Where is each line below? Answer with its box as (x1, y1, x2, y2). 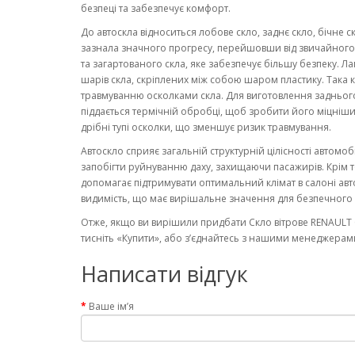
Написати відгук (81, 259, 248, 288)
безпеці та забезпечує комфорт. (81, 2, 233, 15)
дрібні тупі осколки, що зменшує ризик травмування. (81, 120, 331, 134)
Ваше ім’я (89, 300, 134, 313)
